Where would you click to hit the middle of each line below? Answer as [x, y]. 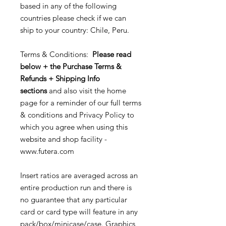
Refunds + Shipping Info [60, 79]
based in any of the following [68, 6]
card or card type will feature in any [79, 212]
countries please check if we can [73, 18]
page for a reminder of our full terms [81, 103]
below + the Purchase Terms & [71, 67]
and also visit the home [88, 91]
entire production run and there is [76, 188]
